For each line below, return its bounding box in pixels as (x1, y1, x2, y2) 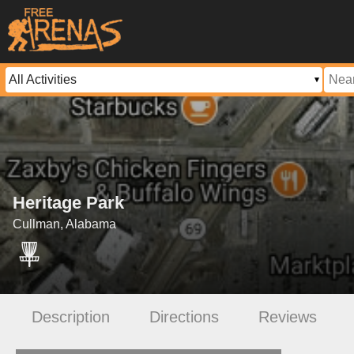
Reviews (258, 307, 317, 326)
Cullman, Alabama (13, 217, 116, 232)
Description (32, 307, 110, 326)
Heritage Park (13, 193, 124, 213)
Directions (149, 307, 219, 326)
